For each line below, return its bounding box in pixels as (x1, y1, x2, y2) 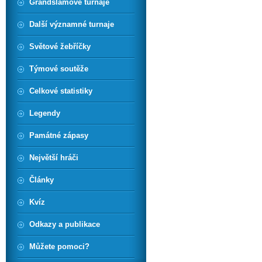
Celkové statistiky (29, 87, 92, 95)
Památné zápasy (29, 131, 88, 140)
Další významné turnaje (29, 20, 114, 29)
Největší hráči (29, 153, 78, 162)
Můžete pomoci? (29, 242, 89, 251)
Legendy (29, 109, 60, 118)
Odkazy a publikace (29, 220, 100, 229)
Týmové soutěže (29, 64, 88, 73)
